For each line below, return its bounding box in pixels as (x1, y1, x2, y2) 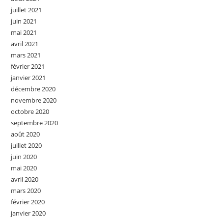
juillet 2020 (11, 141, 42, 150)
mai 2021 (11, 28, 37, 37)
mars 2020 (11, 186, 41, 195)
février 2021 (11, 62, 45, 71)
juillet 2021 (11, 5, 42, 15)
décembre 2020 (11, 84, 56, 94)
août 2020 (11, 130, 40, 139)
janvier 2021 (11, 73, 46, 82)
